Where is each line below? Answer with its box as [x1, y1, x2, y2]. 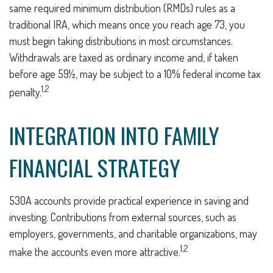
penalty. [9, 85, 41, 99]
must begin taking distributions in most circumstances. [9, 34, 233, 48]
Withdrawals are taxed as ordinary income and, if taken [9, 50, 238, 64]
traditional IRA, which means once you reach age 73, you [9, 17, 245, 31]
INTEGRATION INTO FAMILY [9, 118, 219, 151]
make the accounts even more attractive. [9, 244, 180, 258]
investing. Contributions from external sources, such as [9, 210, 236, 224]
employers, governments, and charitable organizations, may [9, 226, 257, 240]
